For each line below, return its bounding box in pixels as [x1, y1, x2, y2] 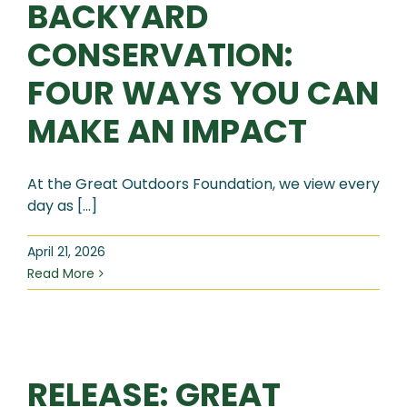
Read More [27, 263, 94, 283]
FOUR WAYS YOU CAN [27, 70, 379, 115]
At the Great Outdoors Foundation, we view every [27, 173, 380, 194]
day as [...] [27, 194, 97, 216]
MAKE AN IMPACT [27, 108, 307, 154]
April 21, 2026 [27, 242, 105, 261]
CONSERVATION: [27, 32, 293, 77]
